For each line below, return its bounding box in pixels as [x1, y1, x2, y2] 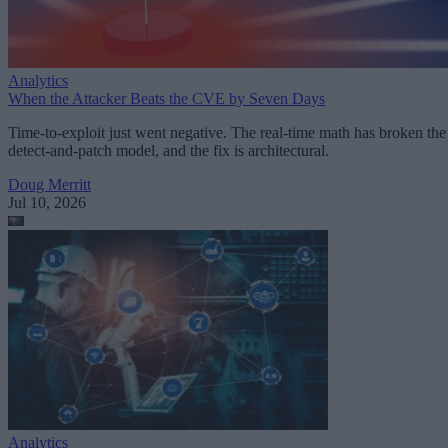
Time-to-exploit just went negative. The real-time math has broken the [8, 124, 446, 141]
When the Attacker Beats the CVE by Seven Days [8, 90, 325, 107]
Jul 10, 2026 [8, 194, 86, 211]
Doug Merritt [8, 176, 91, 193]
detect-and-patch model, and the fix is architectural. [8, 142, 329, 159]
